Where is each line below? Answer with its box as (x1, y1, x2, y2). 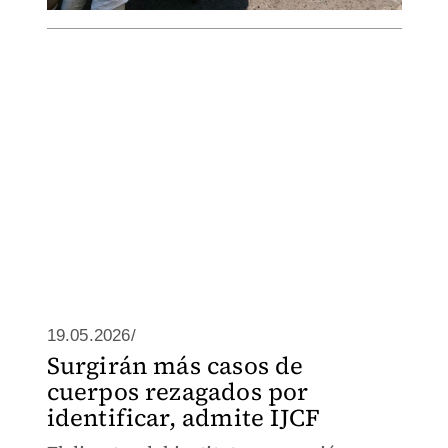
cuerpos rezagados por (46, 375, 309, 408)
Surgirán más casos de (46, 349, 304, 382)
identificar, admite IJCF (46, 401, 321, 434)
